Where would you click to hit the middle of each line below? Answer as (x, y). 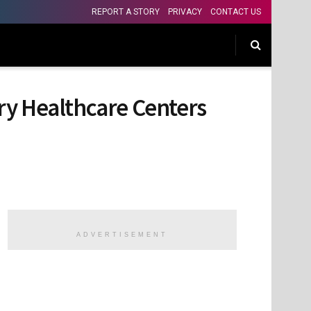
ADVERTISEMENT (122, 235)
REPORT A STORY (126, 12)
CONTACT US (236, 12)
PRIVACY (185, 12)
